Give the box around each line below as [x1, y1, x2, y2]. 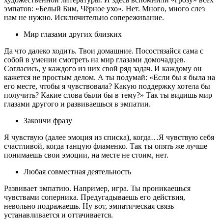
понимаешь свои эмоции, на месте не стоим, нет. [4, 151, 168, 160]
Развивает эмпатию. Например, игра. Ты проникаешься [4, 184, 191, 193]
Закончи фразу [24, 116, 72, 125]
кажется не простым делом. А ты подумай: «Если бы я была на [4, 73, 215, 82]
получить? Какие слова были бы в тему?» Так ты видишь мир [4, 91, 212, 100]
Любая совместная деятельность [24, 167, 131, 176]
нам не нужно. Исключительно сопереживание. [4, 13, 164, 22]
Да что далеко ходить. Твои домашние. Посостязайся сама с [4, 47, 203, 55]
